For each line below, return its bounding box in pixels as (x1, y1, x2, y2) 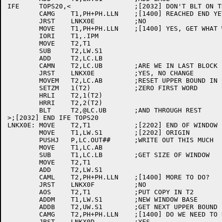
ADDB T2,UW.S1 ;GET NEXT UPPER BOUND (7, 203, 39, 211)
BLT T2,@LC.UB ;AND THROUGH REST (7, 107, 39, 114)
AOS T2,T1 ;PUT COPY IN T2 (7, 188, 39, 196)
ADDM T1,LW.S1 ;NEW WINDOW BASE (7, 196, 39, 203)
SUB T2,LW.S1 (7, 47, 39, 55)
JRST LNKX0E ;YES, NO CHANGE (7, 69, 39, 77)
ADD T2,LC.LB (7, 55, 39, 62)
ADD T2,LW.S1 (7, 166, 39, 173)
